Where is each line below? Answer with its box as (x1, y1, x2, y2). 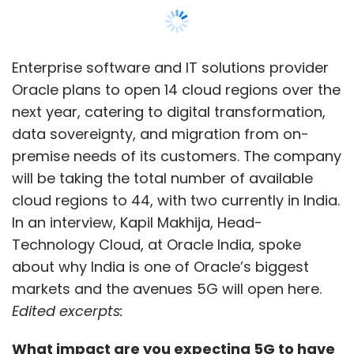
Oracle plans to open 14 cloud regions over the (12, 80, 341, 100)
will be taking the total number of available (12, 168, 313, 189)
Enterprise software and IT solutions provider (12, 58, 329, 78)
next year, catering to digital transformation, (12, 102, 326, 122)
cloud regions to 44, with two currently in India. (12, 190, 340, 211)
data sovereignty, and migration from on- (12, 124, 309, 145)
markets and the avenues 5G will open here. (12, 279, 322, 299)
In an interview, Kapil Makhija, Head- (12, 213, 262, 233)
